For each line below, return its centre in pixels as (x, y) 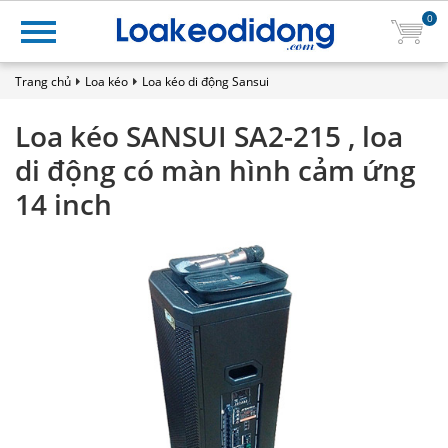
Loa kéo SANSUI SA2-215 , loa (209, 136)
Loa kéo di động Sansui (205, 81)
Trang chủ (43, 81)
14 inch (63, 204)
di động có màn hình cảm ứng (215, 170)
